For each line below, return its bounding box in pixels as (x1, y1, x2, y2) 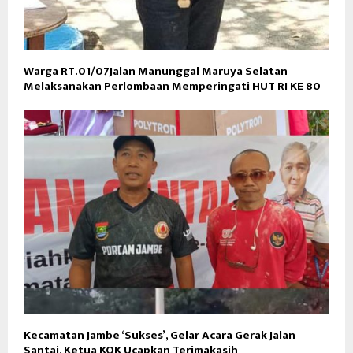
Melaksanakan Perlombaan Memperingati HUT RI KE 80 (24, 76, 321, 97)
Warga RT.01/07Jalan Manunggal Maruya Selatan (24, 61, 288, 82)
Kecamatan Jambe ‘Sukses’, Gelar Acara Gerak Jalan (24, 325, 295, 345)
